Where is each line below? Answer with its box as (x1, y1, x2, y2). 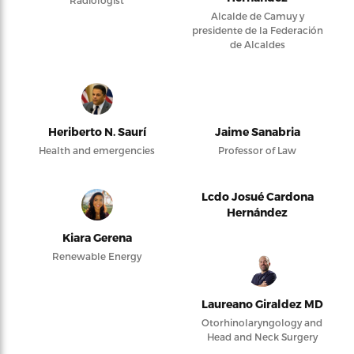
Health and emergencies (39, 145, 155, 156)
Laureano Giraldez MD (201, 297, 323, 311)
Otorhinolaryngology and (201, 317, 322, 328)
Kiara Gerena (62, 231, 132, 244)
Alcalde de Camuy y (210, 10, 304, 21)
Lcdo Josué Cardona (201, 190, 314, 203)
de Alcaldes (229, 39, 285, 50)
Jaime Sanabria (214, 125, 300, 138)
